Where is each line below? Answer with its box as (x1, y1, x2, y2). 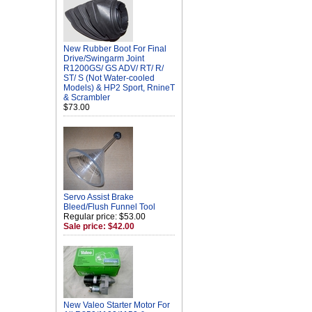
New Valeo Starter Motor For (63, 300, 170, 310)
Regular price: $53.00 (63, 212, 146, 221)
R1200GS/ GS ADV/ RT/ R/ (63, 63, 164, 73)
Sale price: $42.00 (63, 221, 134, 231)
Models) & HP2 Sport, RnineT (63, 83, 175, 93)
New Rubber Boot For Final (63, 44, 166, 54)
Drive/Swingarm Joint (63, 54, 144, 63)
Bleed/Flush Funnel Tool (63, 202, 155, 212)
